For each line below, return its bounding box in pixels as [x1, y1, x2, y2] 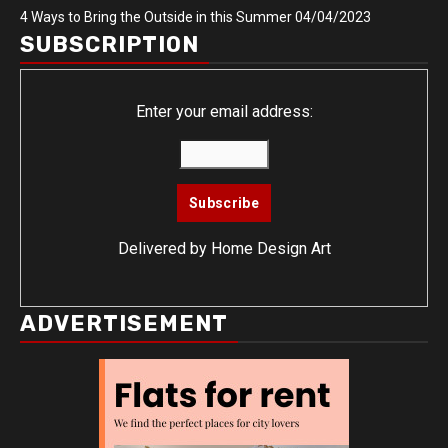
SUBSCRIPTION [20, 31, 199, 59]
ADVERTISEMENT [20, 310, 228, 338]
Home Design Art [210, 239, 331, 259]
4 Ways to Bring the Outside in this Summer [20, 9, 292, 26]
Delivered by [117, 239, 211, 259]
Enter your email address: [135, 102, 313, 122]
